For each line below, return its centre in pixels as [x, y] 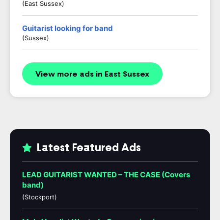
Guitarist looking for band [68, 28]
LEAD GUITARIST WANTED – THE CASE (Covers [106, 175]
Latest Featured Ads [88, 148]
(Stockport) [40, 197]
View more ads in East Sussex [92, 74]
